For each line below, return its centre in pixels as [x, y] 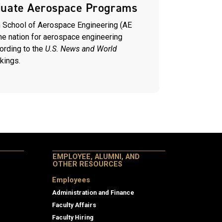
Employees [71, 180]
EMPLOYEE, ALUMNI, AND [96, 157]
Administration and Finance [93, 192]
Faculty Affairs [74, 205]
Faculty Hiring [73, 217]
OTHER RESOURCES [87, 164]
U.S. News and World [81, 49]
